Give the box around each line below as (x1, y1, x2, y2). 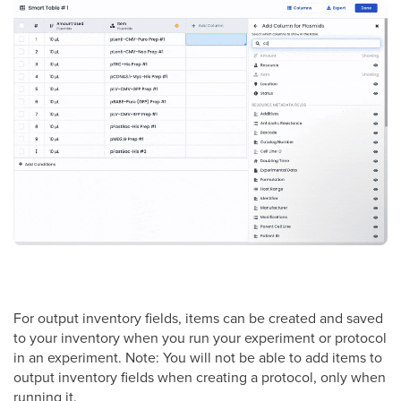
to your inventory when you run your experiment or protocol (13, 327, 387, 347)
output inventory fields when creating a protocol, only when (13, 366, 386, 387)
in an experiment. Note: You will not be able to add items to (13, 346, 382, 367)
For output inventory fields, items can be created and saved (13, 307, 383, 328)
